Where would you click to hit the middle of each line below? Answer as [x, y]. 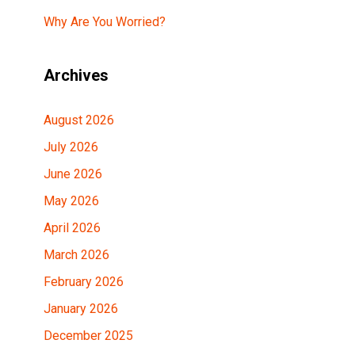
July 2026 [71, 147]
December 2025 [88, 336]
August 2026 [79, 120]
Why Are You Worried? [105, 22]
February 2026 [84, 282]
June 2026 [73, 174]
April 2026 [72, 228]
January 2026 [81, 309]
